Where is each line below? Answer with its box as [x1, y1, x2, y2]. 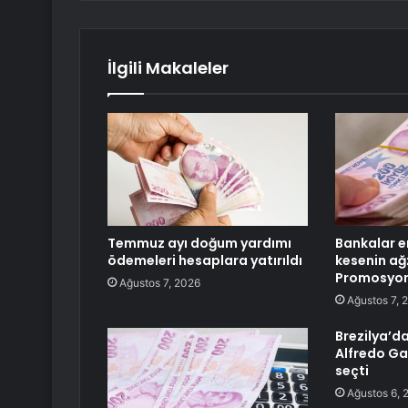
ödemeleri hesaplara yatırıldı [107, 251, 302, 270]
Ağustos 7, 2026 [119, 276, 200, 291]
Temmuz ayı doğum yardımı [107, 234, 291, 253]
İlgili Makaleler [107, 56, 229, 80]
